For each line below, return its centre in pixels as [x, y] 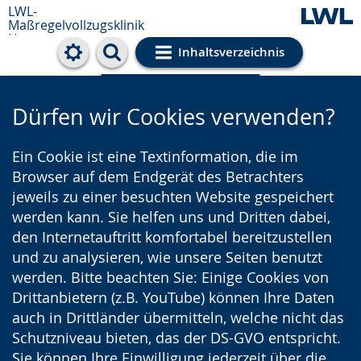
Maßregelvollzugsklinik [76, 25]
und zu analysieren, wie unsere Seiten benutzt [167, 257]
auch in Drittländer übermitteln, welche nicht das [178, 317]
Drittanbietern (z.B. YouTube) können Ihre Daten [173, 297]
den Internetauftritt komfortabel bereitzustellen [172, 237]
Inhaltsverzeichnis [231, 52]
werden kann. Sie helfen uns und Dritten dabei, [171, 217]
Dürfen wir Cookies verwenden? [174, 117]
